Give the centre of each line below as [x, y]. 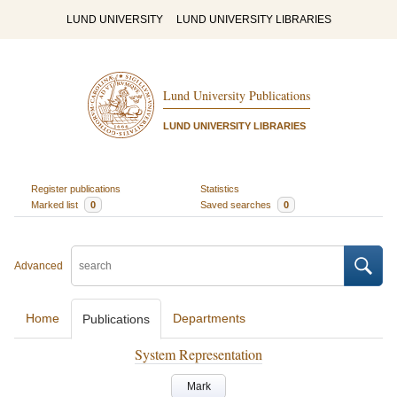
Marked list [55, 204]
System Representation [198, 354]
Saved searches [237, 204]
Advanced [39, 266]
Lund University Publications [236, 96]
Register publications [75, 188]
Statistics [220, 188]
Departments [209, 318]
